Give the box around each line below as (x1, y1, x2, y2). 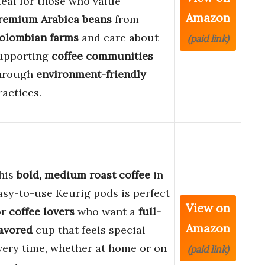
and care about (79, 31, 159, 45)
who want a (75, 205, 138, 219)
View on (186, 201, 230, 216)
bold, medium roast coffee (17, 168, 150, 182)
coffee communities (51, 49, 153, 63)
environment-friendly (36, 67, 146, 82)
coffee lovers (9, 205, 75, 219)
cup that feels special (33, 223, 146, 237)
